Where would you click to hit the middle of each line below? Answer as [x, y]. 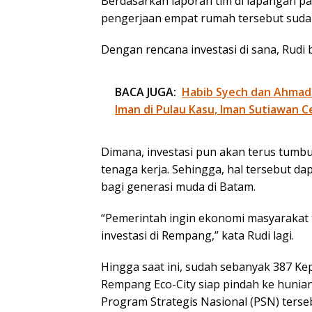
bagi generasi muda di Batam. [178, 186]
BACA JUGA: [146, 92]
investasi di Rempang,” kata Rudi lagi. [197, 235]
